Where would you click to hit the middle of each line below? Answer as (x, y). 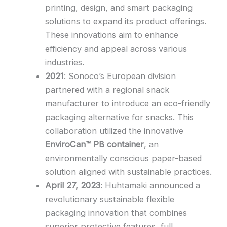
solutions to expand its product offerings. (126, 22)
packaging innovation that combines (116, 213)
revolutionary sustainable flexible (110, 199)
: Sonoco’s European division (120, 76)
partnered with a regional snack (107, 90)
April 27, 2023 (73, 186)
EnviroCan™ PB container (95, 145)
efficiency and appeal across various (116, 49)
